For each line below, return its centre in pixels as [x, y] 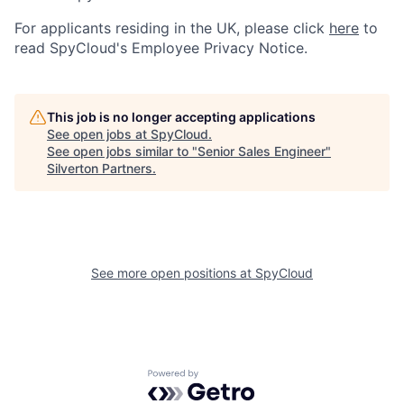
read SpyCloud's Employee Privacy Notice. [161, 47]
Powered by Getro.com [226, 377]
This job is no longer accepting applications [181, 116]
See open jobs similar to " [122, 151]
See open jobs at [99, 133]
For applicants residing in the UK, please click [172, 28]
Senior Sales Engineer [262, 151]
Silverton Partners [100, 168]
